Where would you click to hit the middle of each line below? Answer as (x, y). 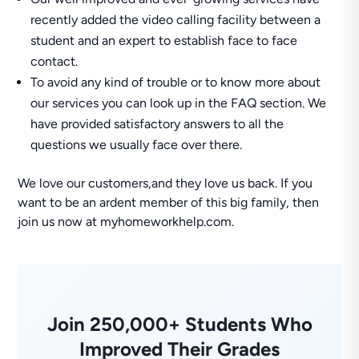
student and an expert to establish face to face (164, 40)
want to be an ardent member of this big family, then (169, 202)
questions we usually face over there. (137, 145)
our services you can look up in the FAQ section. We (179, 103)
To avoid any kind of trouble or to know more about (176, 82)
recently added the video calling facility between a (176, 20)
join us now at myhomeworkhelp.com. (126, 222)
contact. (54, 61)
